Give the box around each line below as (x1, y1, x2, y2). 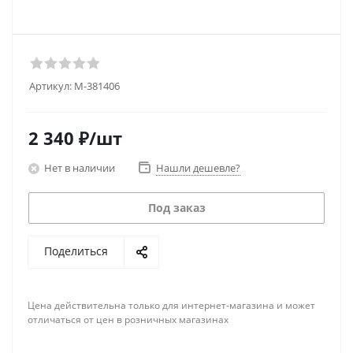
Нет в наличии (44, 160, 115, 175)
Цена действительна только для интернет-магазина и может (28, 299, 315, 312)
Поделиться (44, 243, 108, 258)
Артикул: (29, 79, 72, 93)
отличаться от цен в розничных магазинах (28, 313, 229, 326)
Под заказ (147, 200, 206, 215)
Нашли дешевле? (156, 161, 240, 175)
